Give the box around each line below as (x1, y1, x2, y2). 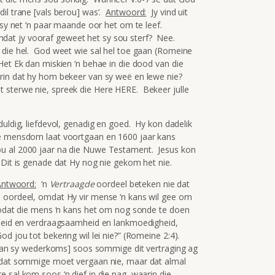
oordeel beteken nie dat (96, 177, 190, 190)
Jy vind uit (146, 6, 188, 18)
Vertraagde (49, 177, 97, 190)
